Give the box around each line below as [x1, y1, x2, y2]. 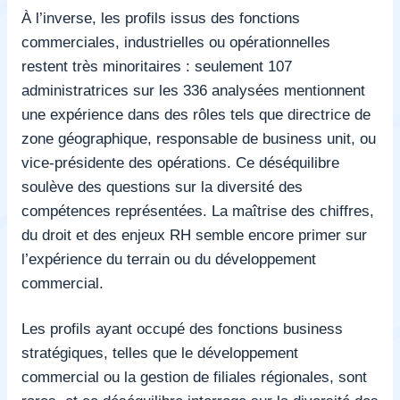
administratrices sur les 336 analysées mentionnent [21, 80, 365, 99]
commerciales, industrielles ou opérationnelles [21, 32, 330, 51]
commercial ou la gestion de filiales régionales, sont [21, 367, 367, 386]
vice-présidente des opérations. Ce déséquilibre [21, 153, 339, 171]
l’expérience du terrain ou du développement [21, 249, 316, 268]
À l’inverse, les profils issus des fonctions [21, 8, 300, 27]
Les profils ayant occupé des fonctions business [21, 319, 343, 337]
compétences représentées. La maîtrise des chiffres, [21, 201, 374, 220]
